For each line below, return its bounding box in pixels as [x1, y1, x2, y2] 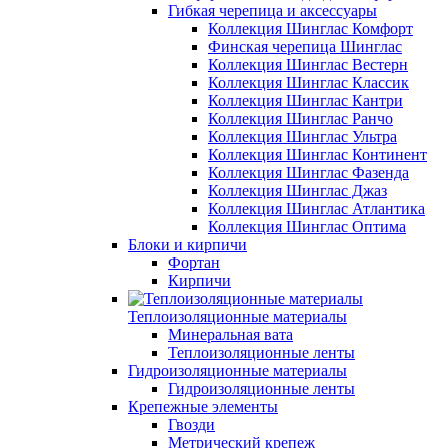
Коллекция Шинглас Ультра [208, 127, 397, 145]
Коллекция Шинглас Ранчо [208, 109, 393, 127]
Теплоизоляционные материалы [128, 307, 347, 325]
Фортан [168, 253, 220, 271]
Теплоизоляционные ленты [168, 343, 355, 361]
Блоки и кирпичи [128, 235, 247, 253]
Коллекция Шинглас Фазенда [208, 163, 409, 181]
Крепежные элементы [128, 397, 278, 415]
